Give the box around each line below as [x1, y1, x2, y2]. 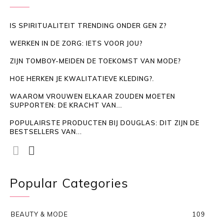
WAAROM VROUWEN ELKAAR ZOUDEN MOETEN [10, 92, 175, 100]
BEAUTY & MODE [11, 210, 68, 218]
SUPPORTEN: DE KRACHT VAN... [10, 101, 122, 109]
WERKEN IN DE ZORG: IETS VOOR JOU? [10, 39, 143, 47]
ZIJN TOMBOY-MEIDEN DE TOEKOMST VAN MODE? [10, 56, 181, 65]
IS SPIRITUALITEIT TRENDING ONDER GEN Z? [10, 21, 167, 29]
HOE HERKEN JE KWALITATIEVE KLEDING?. [10, 74, 154, 82]
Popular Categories [10, 175, 128, 191]
